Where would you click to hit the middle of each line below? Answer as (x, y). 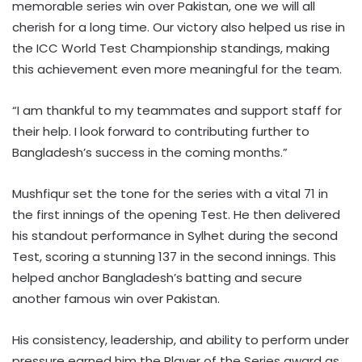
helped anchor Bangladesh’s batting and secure (157, 278)
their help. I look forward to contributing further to (161, 132)
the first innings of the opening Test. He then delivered (176, 215)
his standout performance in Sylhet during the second (175, 236)
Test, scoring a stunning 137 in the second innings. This (174, 257)
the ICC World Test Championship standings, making (171, 48)
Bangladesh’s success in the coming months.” (150, 153)
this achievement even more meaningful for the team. (177, 69)
